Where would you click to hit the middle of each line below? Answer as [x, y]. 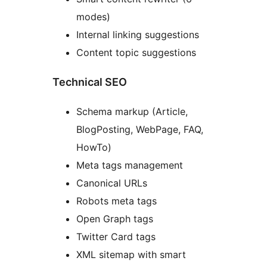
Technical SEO [90, 82]
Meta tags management [130, 165]
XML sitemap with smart [131, 254]
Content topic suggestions [136, 53]
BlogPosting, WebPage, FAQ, [140, 129]
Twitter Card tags [116, 236]
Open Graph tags [115, 218]
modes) [93, 17]
